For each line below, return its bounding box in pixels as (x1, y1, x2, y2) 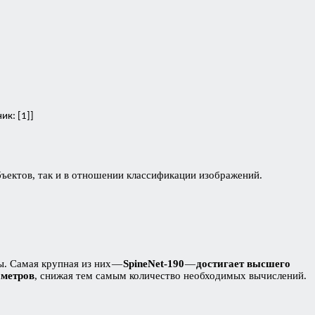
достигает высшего (195, 257, 290, 269)
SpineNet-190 (123, 257, 185, 269)
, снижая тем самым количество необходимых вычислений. (34, 269, 307, 281)
